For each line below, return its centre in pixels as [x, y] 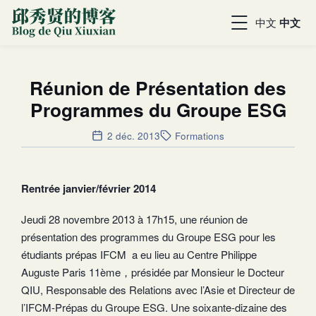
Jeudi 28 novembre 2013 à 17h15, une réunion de [134, 219]
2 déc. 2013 [133, 135]
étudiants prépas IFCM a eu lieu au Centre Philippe [139, 254]
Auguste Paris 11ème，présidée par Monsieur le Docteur [153, 272]
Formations [199, 135]
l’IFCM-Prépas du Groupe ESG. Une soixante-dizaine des [154, 307]
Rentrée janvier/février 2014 [89, 188]
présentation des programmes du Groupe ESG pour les [148, 236]
